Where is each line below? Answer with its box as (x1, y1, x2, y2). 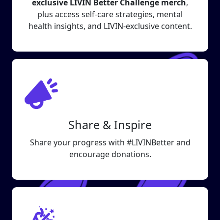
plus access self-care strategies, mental (37, 9, 183, 20)
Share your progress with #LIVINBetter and (29, 137, 191, 148)
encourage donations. (69, 149, 151, 160)
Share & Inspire (68, 117, 152, 133)
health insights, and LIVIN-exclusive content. (28, 21, 192, 31)
